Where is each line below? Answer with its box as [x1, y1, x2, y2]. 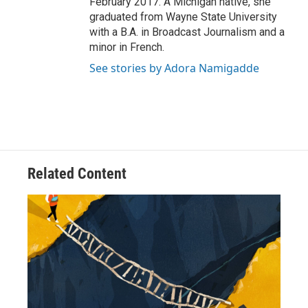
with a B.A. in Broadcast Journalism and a [89, 25, 285, 39]
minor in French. [89, 41, 164, 54]
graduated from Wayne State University [89, 10, 277, 24]
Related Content [27, 165, 126, 183]
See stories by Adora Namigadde [89, 60, 259, 76]
